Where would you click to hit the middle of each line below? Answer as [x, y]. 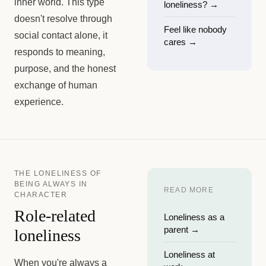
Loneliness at [189, 254]
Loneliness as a [194, 217]
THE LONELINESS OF [58, 173]
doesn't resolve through [63, 19]
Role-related [55, 216]
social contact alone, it [61, 35]
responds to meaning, [60, 52]
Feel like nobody [195, 29]
